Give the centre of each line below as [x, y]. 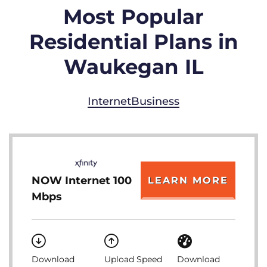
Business [155, 101]
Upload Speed [133, 259]
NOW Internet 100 [82, 181]
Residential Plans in [133, 42]
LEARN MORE [188, 180]
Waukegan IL [133, 67]
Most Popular [133, 17]
